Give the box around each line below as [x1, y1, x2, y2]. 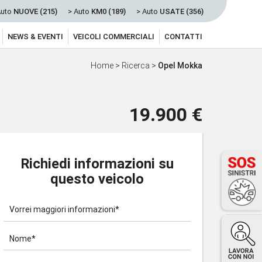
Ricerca [122, 61, 150, 70]
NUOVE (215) [13, 7, 57, 16]
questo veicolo [50, 171, 144, 187]
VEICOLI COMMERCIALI [73, 32, 154, 41]
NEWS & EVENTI [8, 32, 63, 41]
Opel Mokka [158, 61, 202, 70]
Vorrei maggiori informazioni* [9, 205, 119, 214]
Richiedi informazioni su [20, 156, 174, 172]
